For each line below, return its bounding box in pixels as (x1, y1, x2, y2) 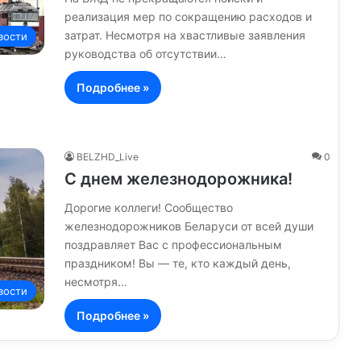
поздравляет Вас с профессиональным (64, 237, 282, 251)
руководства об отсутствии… (64, 46, 226, 60)
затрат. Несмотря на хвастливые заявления (64, 27, 305, 42)
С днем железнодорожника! (64, 168, 293, 189)
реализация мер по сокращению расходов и (64, 9, 312, 23)
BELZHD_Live (77, 150, 139, 163)
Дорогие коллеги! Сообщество (64, 200, 233, 214)
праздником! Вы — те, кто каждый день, (64, 255, 291, 270)
